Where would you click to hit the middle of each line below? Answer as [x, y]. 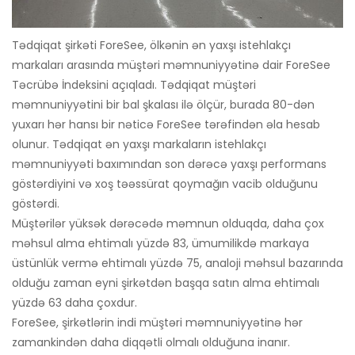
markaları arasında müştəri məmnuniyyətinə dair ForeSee [171, 65]
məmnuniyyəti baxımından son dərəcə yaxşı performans [169, 164]
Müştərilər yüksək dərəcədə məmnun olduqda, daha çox [168, 224]
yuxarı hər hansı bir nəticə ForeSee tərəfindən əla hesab [166, 125]
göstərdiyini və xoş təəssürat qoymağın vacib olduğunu [165, 184]
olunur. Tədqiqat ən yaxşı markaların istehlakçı [139, 145]
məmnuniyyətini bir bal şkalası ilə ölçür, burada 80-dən [163, 105]
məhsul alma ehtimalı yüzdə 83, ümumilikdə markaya [160, 244]
